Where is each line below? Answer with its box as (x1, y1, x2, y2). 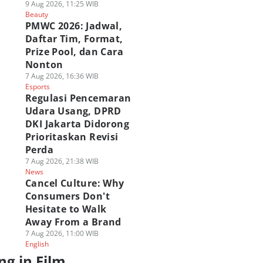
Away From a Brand (25, 215, 122, 228)
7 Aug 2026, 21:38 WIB (25, 156, 99, 166)
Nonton (25, 58, 63, 71)
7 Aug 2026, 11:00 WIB (25, 228, 99, 238)
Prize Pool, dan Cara (25, 45, 123, 58)
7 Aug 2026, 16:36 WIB (25, 71, 99, 81)
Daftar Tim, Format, (25, 32, 123, 45)
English (25, 239, 49, 249)
